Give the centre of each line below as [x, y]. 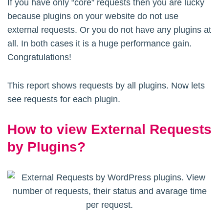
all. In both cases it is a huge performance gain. [99, 44]
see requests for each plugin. [64, 99]
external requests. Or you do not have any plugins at [109, 30]
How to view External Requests [109, 130]
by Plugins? [46, 147]
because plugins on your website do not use [93, 16]
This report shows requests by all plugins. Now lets [106, 86]
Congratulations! [39, 57]
